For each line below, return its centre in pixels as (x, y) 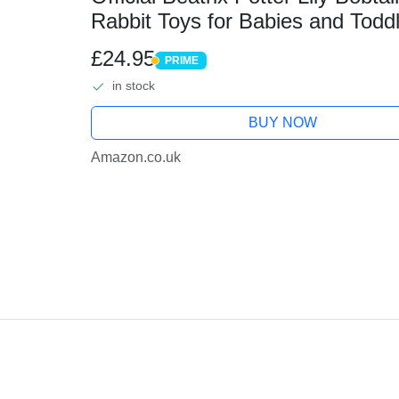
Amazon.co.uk (135, 158)
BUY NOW (283, 123)
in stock (133, 86)
